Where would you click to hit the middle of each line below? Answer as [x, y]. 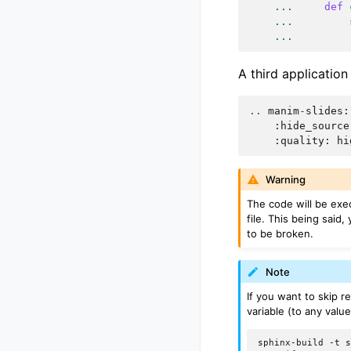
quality [302, 140]
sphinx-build [291, 343]
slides [324, 110]
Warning [286, 179]
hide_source [315, 125]
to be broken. [280, 234]
